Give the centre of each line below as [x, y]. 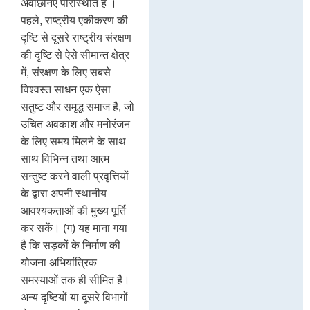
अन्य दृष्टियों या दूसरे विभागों [74, 297]
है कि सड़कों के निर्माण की [71, 245]
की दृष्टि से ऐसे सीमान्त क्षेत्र [75, 55]
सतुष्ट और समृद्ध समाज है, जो [77, 107]
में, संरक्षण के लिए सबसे [66, 72]
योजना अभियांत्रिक [59, 262]
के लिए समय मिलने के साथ [73, 141]
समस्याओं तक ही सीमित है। [75, 280]
